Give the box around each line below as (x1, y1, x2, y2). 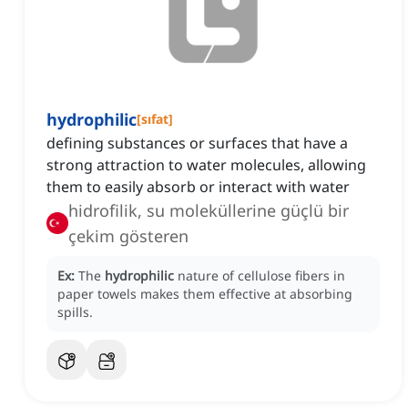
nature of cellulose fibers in (178, 267, 345, 285)
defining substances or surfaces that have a (46, 133, 348, 154)
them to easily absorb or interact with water (46, 177, 350, 198)
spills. (57, 303, 93, 321)
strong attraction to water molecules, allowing (46, 155, 366, 176)
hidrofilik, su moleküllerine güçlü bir (68, 199, 349, 222)
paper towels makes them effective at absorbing (57, 285, 352, 303)
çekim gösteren (68, 225, 189, 248)
